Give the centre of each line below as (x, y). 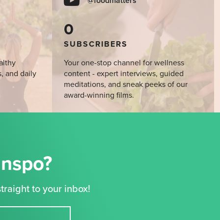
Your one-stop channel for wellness (124, 63)
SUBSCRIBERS (96, 44)
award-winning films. (99, 96)
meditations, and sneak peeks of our (126, 85)
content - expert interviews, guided (124, 74)
